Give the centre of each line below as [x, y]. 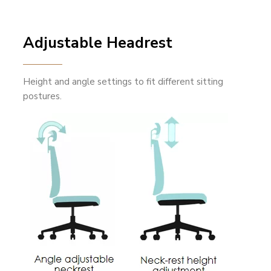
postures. [43, 96]
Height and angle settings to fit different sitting [123, 82]
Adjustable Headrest [98, 43]
